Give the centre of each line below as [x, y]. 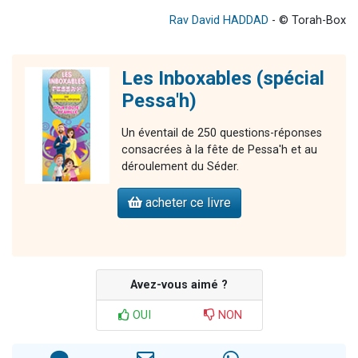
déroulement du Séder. [182, 166]
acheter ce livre [186, 202]
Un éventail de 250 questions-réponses [222, 133]
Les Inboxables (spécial [223, 78]
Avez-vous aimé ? [179, 284]
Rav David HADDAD [219, 20]
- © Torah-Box [307, 20]
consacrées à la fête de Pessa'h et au [219, 149]
